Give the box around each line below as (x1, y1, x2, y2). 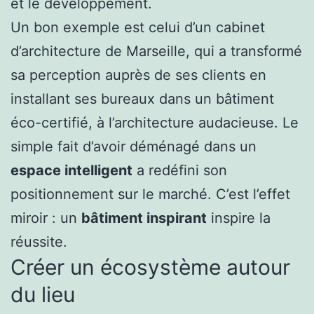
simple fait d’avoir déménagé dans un (11, 138, 257, 156)
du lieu (11, 282, 75, 308)
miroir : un (11, 210, 81, 227)
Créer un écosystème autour (11, 254, 290, 280)
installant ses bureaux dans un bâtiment (11, 90, 274, 108)
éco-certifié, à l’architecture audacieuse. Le (11, 114, 299, 132)
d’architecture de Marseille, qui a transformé (11, 43, 302, 60)
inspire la (207, 210, 271, 227)
